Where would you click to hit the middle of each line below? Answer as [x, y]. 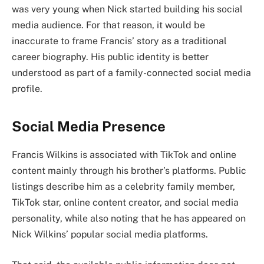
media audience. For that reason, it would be [108, 25]
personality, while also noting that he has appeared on [129, 219]
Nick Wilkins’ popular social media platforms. [110, 235]
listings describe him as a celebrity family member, [123, 187]
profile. [27, 89]
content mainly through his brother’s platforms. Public [129, 171]
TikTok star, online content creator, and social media [125, 203]
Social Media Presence [89, 126]
